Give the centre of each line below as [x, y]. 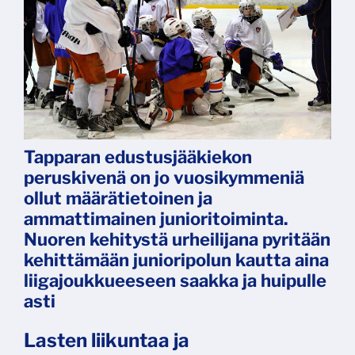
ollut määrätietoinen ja [118, 198]
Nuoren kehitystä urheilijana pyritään [177, 240]
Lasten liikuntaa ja [107, 341]
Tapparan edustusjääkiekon [138, 157]
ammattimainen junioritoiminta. [156, 219]
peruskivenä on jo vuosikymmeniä [164, 178]
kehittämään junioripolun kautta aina [176, 260]
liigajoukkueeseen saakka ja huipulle [175, 281]
